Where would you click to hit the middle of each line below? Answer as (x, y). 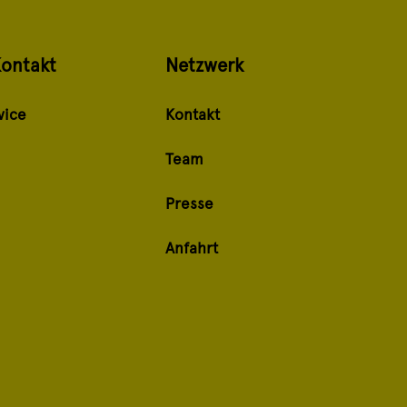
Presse (189, 203)
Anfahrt (191, 248)
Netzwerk (204, 65)
